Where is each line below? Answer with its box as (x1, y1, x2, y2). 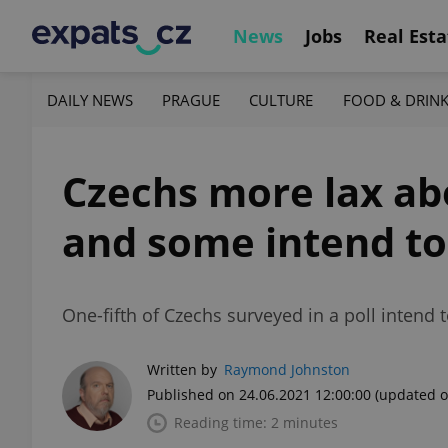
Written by (147, 360, 217, 379)
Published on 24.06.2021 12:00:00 (147, 385, 371, 404)
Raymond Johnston (224, 360, 350, 379)
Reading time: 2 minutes (174, 413, 338, 432)
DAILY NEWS (47, 89, 133, 110)
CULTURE (249, 89, 314, 110)
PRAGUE (162, 89, 221, 110)
